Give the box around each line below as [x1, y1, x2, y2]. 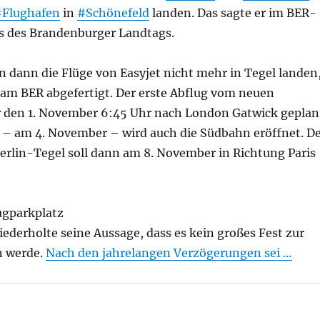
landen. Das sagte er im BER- [149, 6, 316, 20]
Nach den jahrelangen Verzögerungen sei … [45, 246, 292, 260]
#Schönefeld [76, 6, 149, 20]
